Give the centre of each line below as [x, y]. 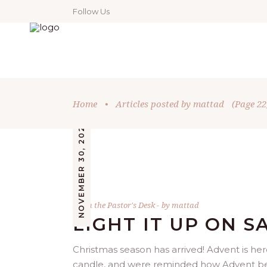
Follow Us [91, 11]
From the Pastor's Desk [114, 205]
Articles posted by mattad [170, 104]
